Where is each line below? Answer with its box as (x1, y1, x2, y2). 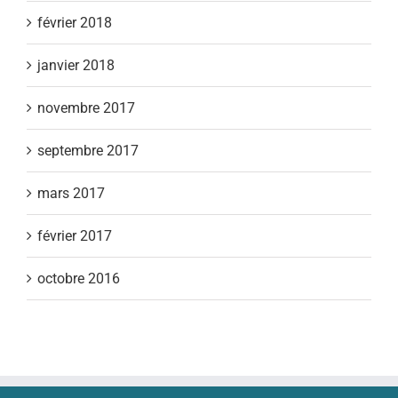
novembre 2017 (37, 99, 135, 116)
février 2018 (37, 13, 112, 31)
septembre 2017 (37, 141, 139, 159)
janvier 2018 (37, 56, 115, 74)
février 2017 (37, 227, 112, 244)
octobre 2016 (37, 269, 120, 287)
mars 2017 (37, 184, 105, 202)
